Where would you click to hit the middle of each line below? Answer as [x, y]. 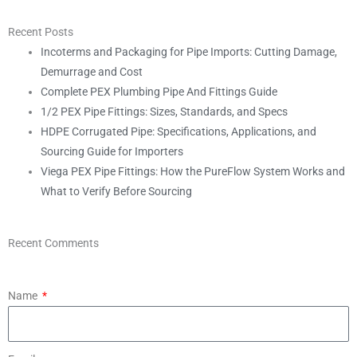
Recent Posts [41, 31]
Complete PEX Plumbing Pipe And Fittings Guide [159, 91]
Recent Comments [53, 243]
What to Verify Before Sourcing [117, 191]
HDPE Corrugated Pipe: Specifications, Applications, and [179, 131]
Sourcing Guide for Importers [112, 151]
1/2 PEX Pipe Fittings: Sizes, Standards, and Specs [165, 111]
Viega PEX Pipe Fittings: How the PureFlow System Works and [193, 171]
